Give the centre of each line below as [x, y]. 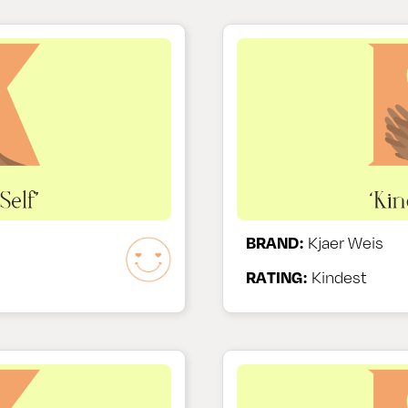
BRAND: [275, 242]
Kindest [337, 276]
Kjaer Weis [344, 242]
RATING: [277, 276]
